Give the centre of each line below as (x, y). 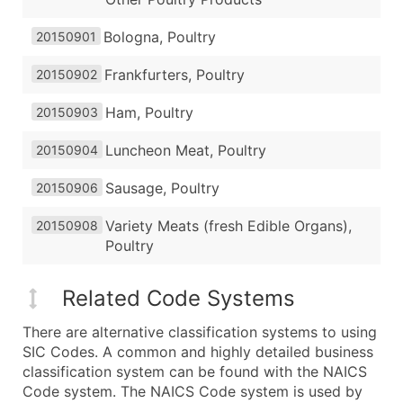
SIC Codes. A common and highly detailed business (198, 351)
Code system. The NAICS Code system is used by (193, 391)
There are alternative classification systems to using (200, 331)
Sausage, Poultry (162, 188)
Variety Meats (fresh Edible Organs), (228, 226)
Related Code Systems (179, 298)
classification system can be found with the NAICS (195, 371)
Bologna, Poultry (160, 37)
